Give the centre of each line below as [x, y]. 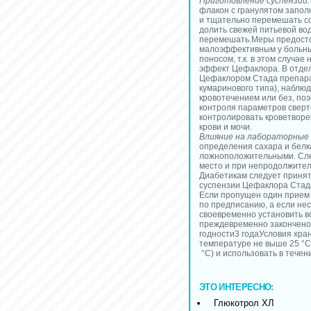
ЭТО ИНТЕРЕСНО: [236, 287]
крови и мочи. [226, 127]
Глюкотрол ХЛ [244, 303]
